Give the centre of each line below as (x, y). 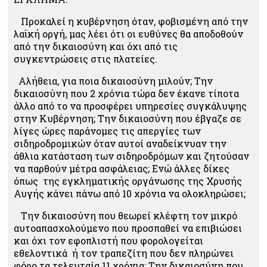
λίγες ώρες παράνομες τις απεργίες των (107, 131)
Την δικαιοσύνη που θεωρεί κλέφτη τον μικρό (125, 215)
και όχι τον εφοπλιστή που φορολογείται (108, 240)
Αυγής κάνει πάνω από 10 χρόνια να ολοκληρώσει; (130, 193)
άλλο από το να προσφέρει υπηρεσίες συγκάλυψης (130, 105)
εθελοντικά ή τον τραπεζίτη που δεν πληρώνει (124, 253)
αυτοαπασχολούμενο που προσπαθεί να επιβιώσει (128, 228)
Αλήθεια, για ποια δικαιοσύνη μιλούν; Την (113, 80)
